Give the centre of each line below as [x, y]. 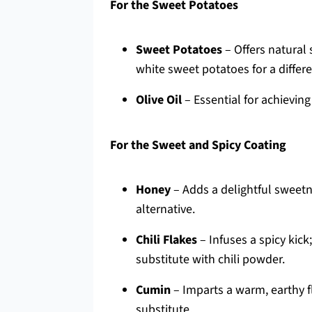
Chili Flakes [166, 240]
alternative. [165, 209]
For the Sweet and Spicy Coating [198, 145]
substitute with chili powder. [210, 259]
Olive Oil [159, 100]
